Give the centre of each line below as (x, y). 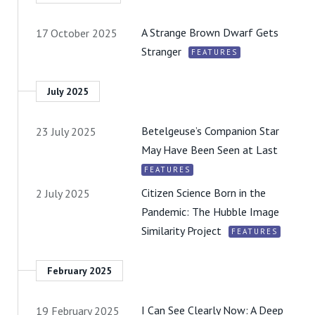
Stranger (161, 51)
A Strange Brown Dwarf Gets (210, 32)
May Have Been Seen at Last (210, 149)
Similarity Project (181, 230)
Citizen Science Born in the (204, 192)
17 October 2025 (77, 33)
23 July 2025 (66, 131)
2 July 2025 (63, 193)
